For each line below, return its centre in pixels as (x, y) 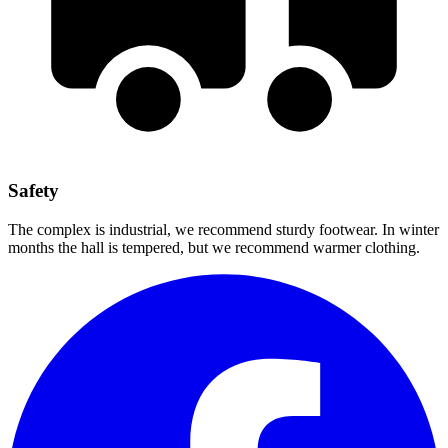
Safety (33, 190)
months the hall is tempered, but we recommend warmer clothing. (214, 247)
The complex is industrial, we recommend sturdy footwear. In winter (223, 229)
